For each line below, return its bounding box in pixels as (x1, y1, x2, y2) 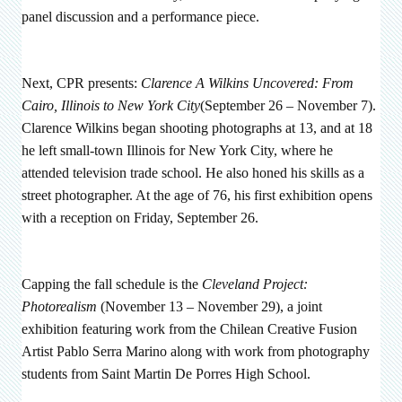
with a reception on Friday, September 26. (22, 209, 258, 225)
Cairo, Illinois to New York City (22, 97, 200, 113)
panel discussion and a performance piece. (22, 8, 259, 24)
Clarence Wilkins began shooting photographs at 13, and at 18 (22, 119, 372, 135)
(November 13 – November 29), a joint (100, 298, 322, 314)
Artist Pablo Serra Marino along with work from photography (22, 343, 370, 359)
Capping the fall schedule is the (22, 275, 202, 292)
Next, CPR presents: (22, 74, 137, 91)
